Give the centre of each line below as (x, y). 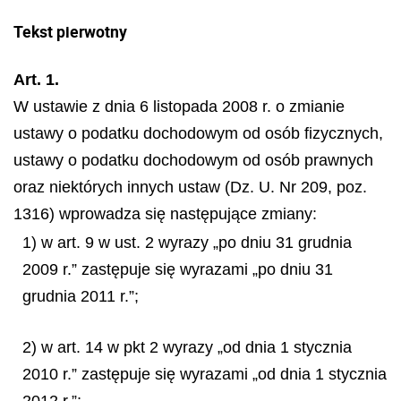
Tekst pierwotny (70, 31)
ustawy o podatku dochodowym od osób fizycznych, (198, 133)
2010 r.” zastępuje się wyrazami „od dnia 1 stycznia (205, 374)
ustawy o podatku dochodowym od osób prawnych (193, 160)
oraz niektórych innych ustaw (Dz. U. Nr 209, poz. (190, 187)
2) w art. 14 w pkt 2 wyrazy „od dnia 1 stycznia (187, 347)
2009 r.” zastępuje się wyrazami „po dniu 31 (178, 269)
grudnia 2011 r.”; (81, 296)
